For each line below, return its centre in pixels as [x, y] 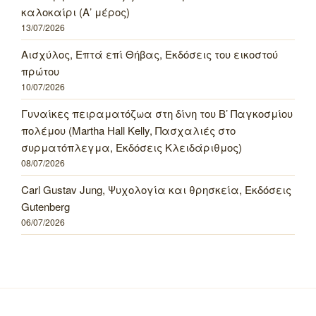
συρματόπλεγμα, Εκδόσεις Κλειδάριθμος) [132, 147]
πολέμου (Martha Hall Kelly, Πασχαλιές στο [128, 130]
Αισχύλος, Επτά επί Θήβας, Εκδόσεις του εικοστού [150, 54]
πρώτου [40, 71]
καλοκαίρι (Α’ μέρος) [75, 11]
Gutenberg [45, 206]
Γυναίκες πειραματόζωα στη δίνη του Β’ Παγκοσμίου [157, 113]
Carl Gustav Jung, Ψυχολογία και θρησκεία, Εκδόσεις [156, 189]
